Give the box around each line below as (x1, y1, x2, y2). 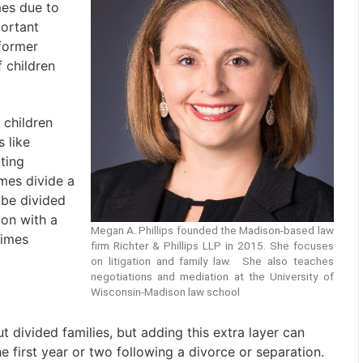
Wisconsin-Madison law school (90, 284, 240, 298)
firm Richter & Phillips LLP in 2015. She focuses (90, 238, 334, 252)
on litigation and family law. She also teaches (90, 254, 334, 267)
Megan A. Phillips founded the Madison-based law (90, 223, 334, 237)
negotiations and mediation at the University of (90, 269, 334, 283)
